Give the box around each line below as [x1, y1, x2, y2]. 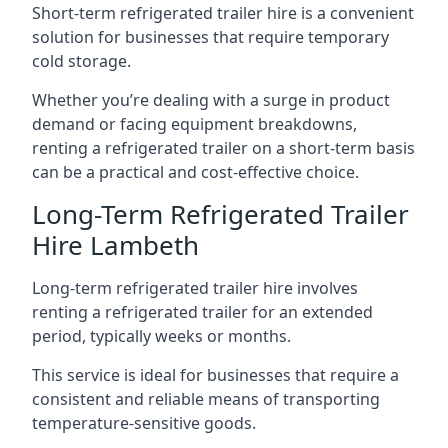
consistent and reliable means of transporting [32, 388, 380, 410]
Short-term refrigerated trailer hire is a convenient [32, 2, 414, 24]
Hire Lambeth [32, 227, 199, 263]
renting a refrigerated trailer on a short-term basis [32, 137, 415, 159]
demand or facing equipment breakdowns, [32, 113, 357, 135]
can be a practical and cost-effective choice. [32, 161, 359, 183]
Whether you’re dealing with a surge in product [32, 89, 390, 111]
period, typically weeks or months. [32, 325, 291, 347]
